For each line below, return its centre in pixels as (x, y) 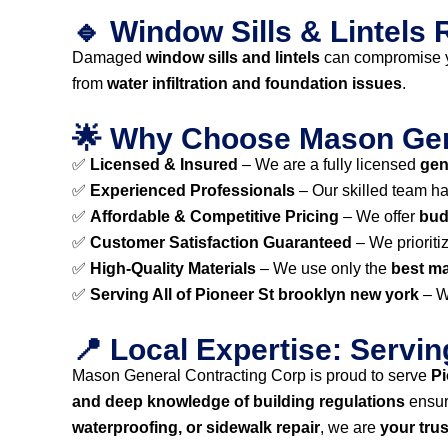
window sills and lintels (233, 57)
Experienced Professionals (192, 190)
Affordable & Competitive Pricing (214, 216)
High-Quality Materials (173, 268)
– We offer (379, 216)
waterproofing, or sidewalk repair (196, 427)
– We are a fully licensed (329, 164)
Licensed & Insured (164, 164)
